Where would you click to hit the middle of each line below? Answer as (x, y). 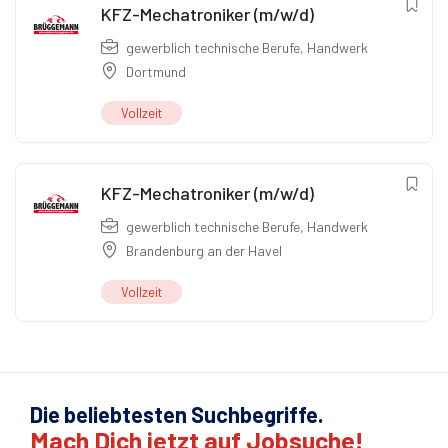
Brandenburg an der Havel (204, 251)
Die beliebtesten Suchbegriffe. (176, 414)
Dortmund (156, 72)
